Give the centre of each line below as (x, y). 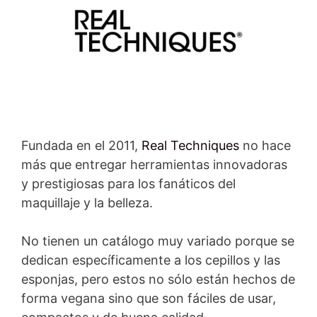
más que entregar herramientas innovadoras (154, 165)
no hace (265, 146)
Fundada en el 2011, (81, 146)
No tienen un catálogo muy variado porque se (158, 241)
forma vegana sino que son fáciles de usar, (149, 299)
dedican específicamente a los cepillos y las (151, 260)
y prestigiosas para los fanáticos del (128, 184)
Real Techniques (190, 146)
